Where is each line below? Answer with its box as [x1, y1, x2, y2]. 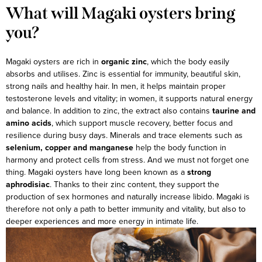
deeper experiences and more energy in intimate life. [6, 215, 198, 227]
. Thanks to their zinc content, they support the [50, 178, 219, 191]
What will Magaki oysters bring [6, 4, 235, 23]
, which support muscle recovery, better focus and [51, 117, 233, 129]
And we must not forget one [147, 154, 249, 166]
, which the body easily [147, 56, 229, 68]
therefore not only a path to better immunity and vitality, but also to [6, 203, 246, 215]
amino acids [6, 117, 51, 129]
